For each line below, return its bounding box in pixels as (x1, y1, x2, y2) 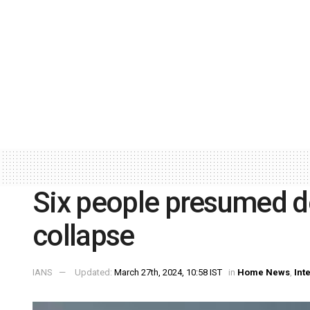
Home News (237, 267, 290, 278)
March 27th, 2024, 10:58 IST (114, 267, 222, 278)
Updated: (75, 267, 114, 278)
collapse (33, 219, 134, 253)
